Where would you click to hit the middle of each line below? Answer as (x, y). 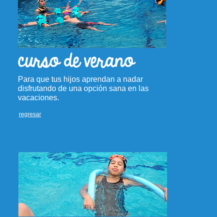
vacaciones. (39, 98)
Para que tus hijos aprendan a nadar (80, 79)
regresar (30, 114)
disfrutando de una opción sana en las (83, 88)
